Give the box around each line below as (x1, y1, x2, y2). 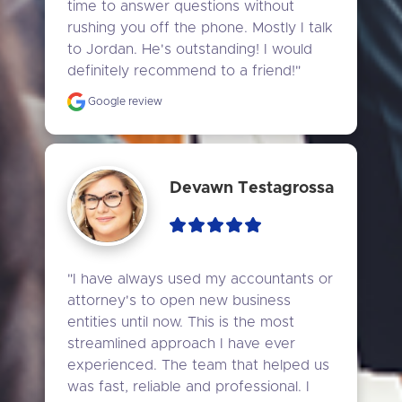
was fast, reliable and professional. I (66, 380, 310, 395)
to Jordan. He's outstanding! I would (66, 41, 312, 57)
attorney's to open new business (66, 293, 291, 309)
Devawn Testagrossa (170, 179, 335, 197)
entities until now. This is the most (66, 315, 294, 330)
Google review (84, 95, 162, 107)
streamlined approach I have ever (66, 336, 295, 352)
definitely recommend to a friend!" (66, 63, 301, 78)
